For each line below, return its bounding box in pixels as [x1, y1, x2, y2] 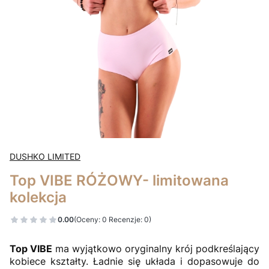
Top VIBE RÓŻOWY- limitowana [10, 171, 229, 189]
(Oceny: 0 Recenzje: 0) [74, 215, 151, 225]
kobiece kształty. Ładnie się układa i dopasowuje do [10, 255, 259, 267]
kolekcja [10, 187, 67, 206]
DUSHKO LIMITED [10, 151, 80, 162]
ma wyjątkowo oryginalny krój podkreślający [52, 242, 259, 255]
